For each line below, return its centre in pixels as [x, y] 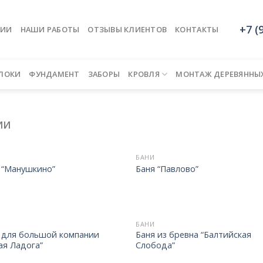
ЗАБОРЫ [104, 74]
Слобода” [156, 245]
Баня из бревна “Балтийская [194, 234]
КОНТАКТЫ [197, 29]
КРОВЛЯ [144, 74]
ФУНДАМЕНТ [54, 74]
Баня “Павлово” [167, 168]
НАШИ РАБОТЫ [50, 29]
